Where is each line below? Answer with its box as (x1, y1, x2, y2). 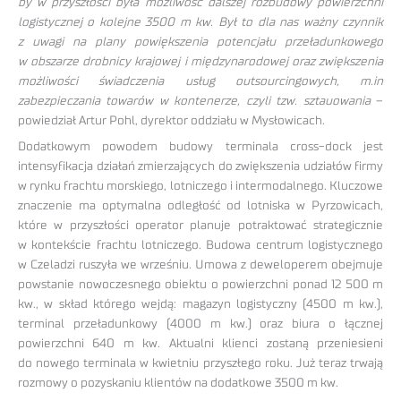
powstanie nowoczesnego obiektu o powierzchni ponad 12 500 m (18, 277, 383, 291)
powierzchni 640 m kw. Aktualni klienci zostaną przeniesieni (18, 337, 383, 350)
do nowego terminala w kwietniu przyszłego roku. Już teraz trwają (18, 356, 383, 370)
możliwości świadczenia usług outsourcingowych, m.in (18, 74, 383, 88)
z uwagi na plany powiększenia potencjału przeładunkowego (18, 35, 383, 48)
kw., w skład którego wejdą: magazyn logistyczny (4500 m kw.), (18, 297, 383, 311)
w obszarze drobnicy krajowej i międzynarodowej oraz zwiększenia (18, 55, 383, 68)
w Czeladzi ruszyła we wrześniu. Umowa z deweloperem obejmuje (18, 258, 383, 271)
